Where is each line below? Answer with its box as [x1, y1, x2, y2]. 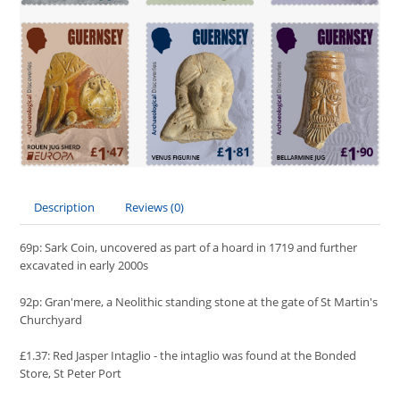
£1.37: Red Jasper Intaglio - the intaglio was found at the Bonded [20, 347, 357, 364]
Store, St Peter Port [20, 365, 122, 382]
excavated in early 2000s [20, 256, 149, 273]
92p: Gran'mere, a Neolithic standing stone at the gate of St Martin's [20, 293, 379, 310]
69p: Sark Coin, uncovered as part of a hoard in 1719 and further [20, 238, 358, 255]
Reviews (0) [125, 198, 185, 215]
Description [34, 198, 96, 215]
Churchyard [20, 311, 83, 328]
